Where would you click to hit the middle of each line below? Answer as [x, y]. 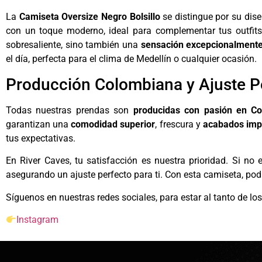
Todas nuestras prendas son [70, 110]
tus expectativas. [41, 138]
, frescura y [179, 124]
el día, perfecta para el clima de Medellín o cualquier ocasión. [131, 59]
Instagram [38, 219]
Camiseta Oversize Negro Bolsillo [89, 17]
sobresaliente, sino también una [73, 45]
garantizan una [39, 124]
